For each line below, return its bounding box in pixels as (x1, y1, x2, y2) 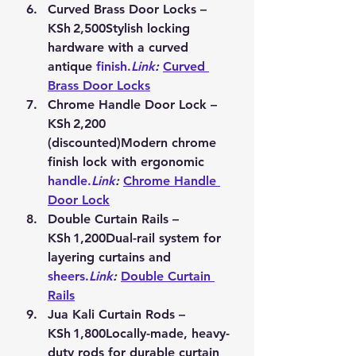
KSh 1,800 (48, 325, 106, 341)
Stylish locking (106, 20, 194, 36)
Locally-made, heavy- (106, 325, 230, 341)
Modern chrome (121, 134, 220, 150)
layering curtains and (48, 249, 175, 265)
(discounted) (48, 134, 121, 150)
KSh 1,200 (48, 230, 106, 246)
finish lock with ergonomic (48, 153, 208, 169)
